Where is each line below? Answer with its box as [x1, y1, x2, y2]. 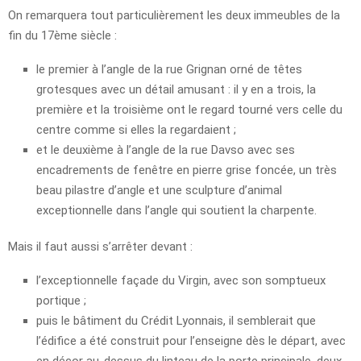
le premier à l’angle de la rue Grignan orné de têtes [36, 62, 302, 77]
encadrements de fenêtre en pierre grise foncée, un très [36, 163, 337, 178]
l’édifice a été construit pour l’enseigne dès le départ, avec [36, 334, 346, 349]
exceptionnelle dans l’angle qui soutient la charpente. [36, 203, 317, 218]
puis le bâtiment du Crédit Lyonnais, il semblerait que [36, 313, 316, 329]
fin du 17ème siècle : [8, 28, 117, 44]
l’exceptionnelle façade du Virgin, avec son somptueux [36, 273, 326, 288]
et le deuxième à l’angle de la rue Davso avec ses [36, 143, 295, 158]
